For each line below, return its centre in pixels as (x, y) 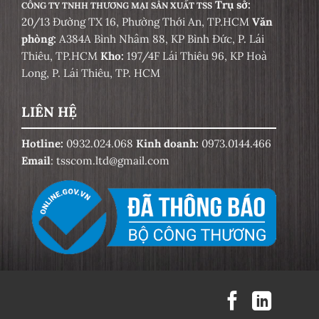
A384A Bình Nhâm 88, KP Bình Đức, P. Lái (162, 38)
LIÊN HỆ (49, 111)
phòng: (40, 38)
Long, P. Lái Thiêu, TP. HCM (91, 73)
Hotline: (42, 144)
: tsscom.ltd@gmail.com (110, 161)
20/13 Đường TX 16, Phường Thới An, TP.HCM (137, 21)
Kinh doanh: (169, 144)
